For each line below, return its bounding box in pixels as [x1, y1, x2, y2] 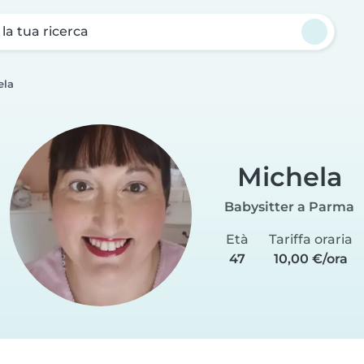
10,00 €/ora [274, 250, 349, 266]
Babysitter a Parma [224, 198, 354, 214]
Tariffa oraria [269, 231, 353, 247]
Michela [236, 160, 342, 193]
